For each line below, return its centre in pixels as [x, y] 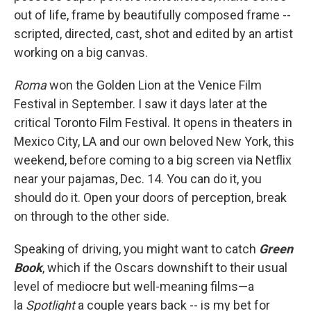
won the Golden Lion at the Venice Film [154, 85]
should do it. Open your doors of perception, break [150, 197]
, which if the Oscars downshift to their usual [165, 268]
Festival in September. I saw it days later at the [141, 104]
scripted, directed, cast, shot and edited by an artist [153, 34]
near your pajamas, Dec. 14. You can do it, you [138, 179]
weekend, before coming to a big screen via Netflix [153, 160]
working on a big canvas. [82, 52]
